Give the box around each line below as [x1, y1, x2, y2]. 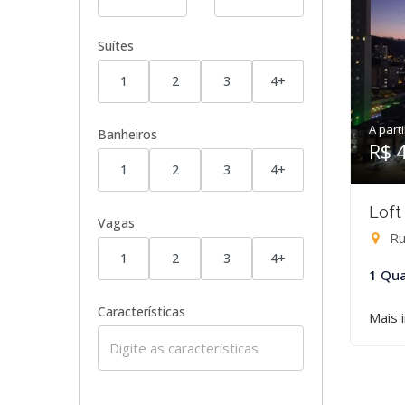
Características [98, 303, 185, 320]
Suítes [98, 37, 134, 54]
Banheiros [98, 126, 157, 143]
